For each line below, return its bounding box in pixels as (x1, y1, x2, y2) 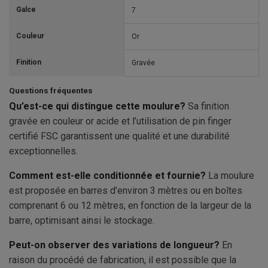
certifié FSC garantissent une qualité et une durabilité (9, 130, 230, 142)
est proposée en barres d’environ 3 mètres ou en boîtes (9, 185, 242, 197)
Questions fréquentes (9, 86, 93, 96)
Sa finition (185, 100, 229, 112)
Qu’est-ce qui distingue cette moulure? (9, 100, 185, 112)
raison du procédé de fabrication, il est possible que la (9, 254, 236, 266)
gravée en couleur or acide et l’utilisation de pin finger (9, 115, 232, 127)
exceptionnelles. (9, 145, 78, 157)
